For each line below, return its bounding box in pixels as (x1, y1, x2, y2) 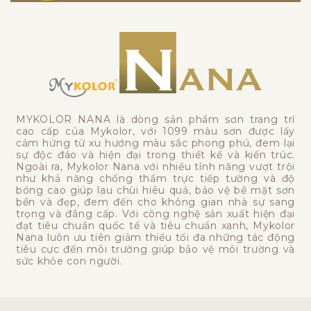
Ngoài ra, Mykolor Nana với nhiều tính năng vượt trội (16, 160, 295, 174)
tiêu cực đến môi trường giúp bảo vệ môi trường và (16, 243, 295, 256)
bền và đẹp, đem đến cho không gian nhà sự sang (16, 196, 295, 209)
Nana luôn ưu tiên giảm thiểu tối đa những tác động (16, 231, 295, 244)
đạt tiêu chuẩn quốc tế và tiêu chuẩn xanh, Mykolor (16, 219, 295, 233)
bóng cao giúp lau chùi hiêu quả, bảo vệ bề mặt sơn (16, 184, 295, 197)
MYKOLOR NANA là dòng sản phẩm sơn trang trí (16, 113, 295, 126)
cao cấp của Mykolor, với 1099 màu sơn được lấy (16, 125, 295, 138)
